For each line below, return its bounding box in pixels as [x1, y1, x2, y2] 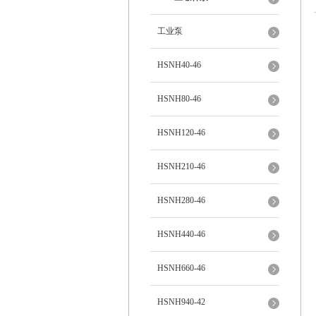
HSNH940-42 [157, 297, 205, 307]
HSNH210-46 [157, 162, 205, 171]
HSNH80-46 [157, 94, 201, 104]
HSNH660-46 [157, 263, 205, 273]
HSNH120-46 [157, 128, 205, 138]
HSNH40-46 [157, 60, 201, 70]
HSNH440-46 [157, 229, 205, 239]
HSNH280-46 [157, 195, 205, 205]
